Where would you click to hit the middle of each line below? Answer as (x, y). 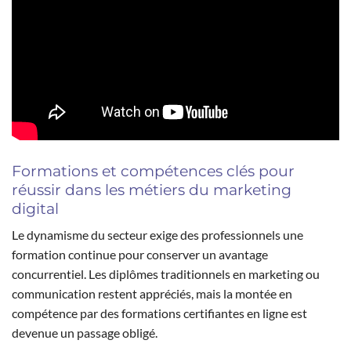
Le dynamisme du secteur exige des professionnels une (157, 235)
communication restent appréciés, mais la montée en (152, 294)
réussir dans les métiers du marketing (152, 189)
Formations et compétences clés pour (153, 170)
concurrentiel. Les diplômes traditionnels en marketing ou (166, 274)
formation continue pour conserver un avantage (140, 255)
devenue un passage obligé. (85, 333)
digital (35, 208)
